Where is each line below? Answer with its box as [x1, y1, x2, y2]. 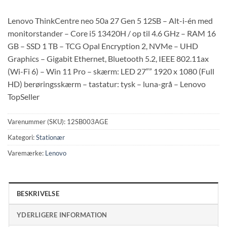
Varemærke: [8, 148, 45, 157]
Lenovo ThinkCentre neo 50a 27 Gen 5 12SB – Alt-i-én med [8, 16, 213, 26]
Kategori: [8, 133, 36, 141]
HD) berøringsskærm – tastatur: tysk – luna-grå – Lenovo [8, 79, 206, 89]
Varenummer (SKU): [8, 117, 67, 126]
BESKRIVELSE [17, 189, 59, 198]
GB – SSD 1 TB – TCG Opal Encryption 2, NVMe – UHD [8, 41, 198, 51]
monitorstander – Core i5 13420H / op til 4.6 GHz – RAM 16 [8, 28, 216, 39]
